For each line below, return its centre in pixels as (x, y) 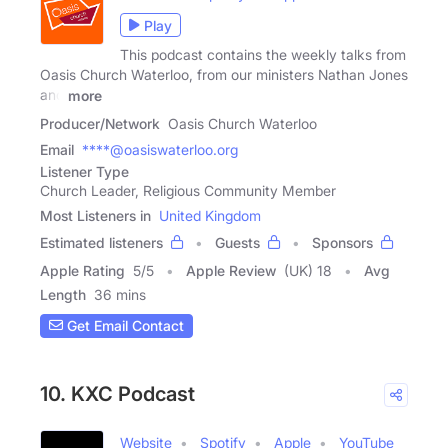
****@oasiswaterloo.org (160, 149)
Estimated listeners (101, 242)
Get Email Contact (123, 326)
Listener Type (84, 171)
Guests (237, 242)
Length (63, 294)
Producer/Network (100, 123)
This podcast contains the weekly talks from (263, 54)
